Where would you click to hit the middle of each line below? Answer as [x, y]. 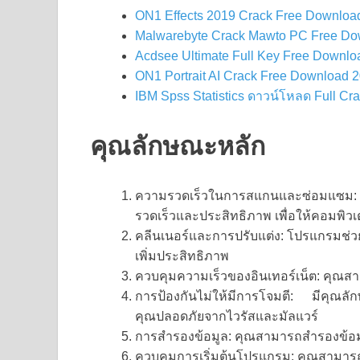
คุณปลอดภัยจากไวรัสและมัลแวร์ [227, 317]
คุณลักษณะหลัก [178, 145]
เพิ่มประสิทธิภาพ [182, 256]
